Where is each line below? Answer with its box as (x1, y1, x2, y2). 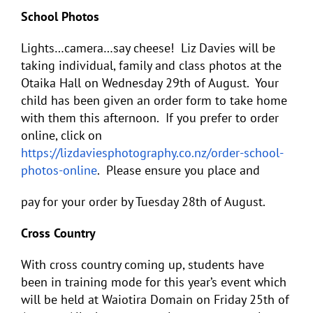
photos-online (21, 161, 97, 178)
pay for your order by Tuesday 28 (21, 193, 196, 210)
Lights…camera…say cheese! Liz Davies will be (21, 39, 275, 56)
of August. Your (194, 74, 279, 91)
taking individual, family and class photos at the (21, 57, 282, 73)
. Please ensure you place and (97, 161, 263, 178)
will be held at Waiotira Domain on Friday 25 (21, 291, 263, 307)
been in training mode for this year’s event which (21, 273, 286, 290)
